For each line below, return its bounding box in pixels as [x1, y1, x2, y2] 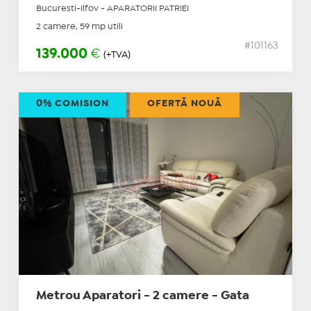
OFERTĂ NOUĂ [146, 99, 222, 108]
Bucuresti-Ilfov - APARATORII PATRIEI [35, 5, 189, 13]
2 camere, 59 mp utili [35, 23, 123, 31]
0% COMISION [35, 99, 109, 108]
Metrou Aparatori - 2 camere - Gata [35, 291, 249, 302]
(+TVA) [103, 51, 131, 60]
